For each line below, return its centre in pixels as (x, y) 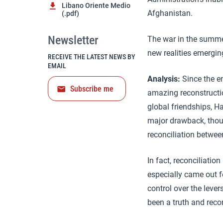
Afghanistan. (170, 13)
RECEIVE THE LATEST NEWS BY (91, 57)
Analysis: (164, 79)
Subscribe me (92, 89)
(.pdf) (70, 13)
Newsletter (73, 40)
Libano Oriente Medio (96, 5)
